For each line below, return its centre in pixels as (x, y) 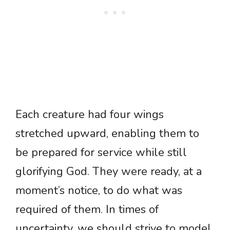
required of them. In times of (87, 210)
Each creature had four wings (90, 115)
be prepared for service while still (101, 153)
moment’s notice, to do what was (99, 191)
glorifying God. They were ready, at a (109, 172)
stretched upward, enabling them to (107, 134)
